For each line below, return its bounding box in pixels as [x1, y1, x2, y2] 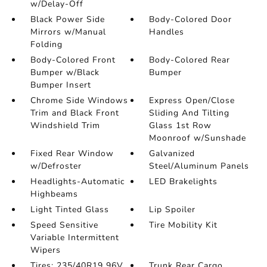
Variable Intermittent [30, 232, 119, 243]
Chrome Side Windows [30, 95, 128, 106]
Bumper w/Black [30, 67, 100, 78]
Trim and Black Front [30, 107, 119, 119]
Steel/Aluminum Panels [149, 160, 250, 172]
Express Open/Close [149, 95, 235, 106]
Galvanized [149, 148, 195, 159]
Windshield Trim [30, 120, 100, 131]
